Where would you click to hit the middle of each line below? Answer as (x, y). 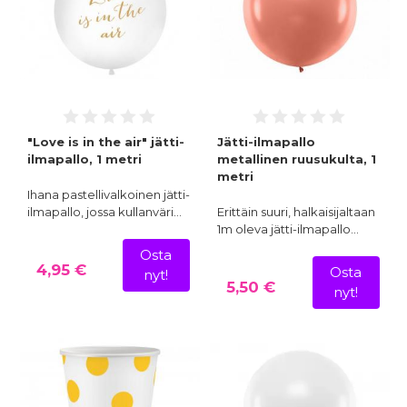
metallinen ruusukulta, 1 (297, 159)
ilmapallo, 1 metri (84, 159)
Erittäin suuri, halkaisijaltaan (296, 212)
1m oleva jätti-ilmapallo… (288, 229)
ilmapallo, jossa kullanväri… (104, 212)
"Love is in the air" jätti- (106, 142)
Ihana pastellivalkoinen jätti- (109, 195)
